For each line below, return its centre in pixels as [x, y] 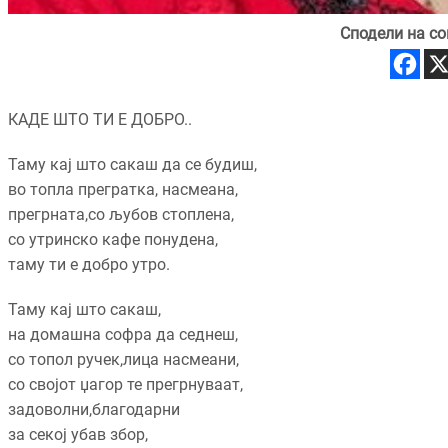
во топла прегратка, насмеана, [123, 190]
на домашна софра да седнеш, [123, 335]
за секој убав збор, [78, 435]
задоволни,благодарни [94, 410]
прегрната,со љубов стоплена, [121, 215]
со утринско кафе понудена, [113, 240]
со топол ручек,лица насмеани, [123, 360]
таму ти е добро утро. [89, 265]
